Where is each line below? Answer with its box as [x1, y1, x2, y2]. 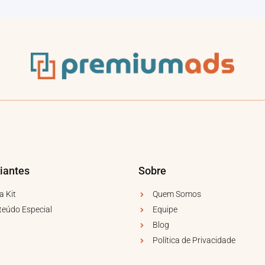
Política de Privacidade [153, 235, 235, 245]
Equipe [153, 205, 177, 215]
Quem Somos [153, 189, 201, 199]
